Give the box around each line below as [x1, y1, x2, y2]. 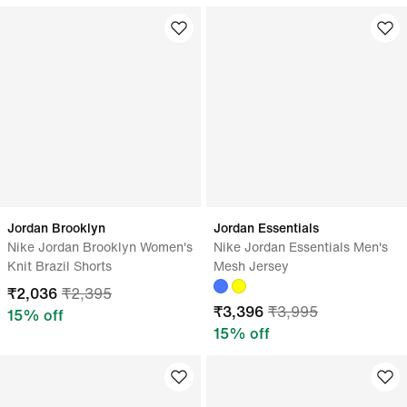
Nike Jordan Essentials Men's [213, 237, 388, 256]
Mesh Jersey [213, 256, 289, 275]
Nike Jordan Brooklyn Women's [7, 237, 193, 256]
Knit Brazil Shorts [7, 256, 112, 275]
